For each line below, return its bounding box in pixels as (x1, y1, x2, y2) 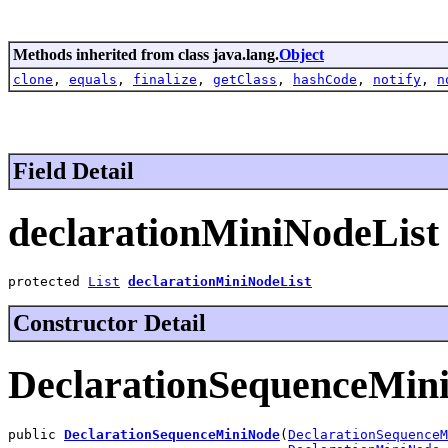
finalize (133, 71, 197, 87)
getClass (213, 71, 277, 87)
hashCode (293, 71, 357, 87)
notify (373, 71, 421, 87)
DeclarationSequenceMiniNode (64, 426, 280, 442)
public (8, 426, 64, 442)
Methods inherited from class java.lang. (13, 45, 279, 63)
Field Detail (13, 157, 134, 184)
